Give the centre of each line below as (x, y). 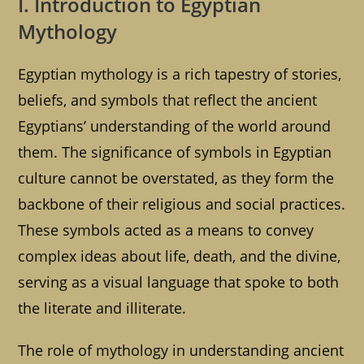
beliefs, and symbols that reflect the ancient (168, 100)
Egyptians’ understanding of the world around (175, 126)
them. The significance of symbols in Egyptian (175, 152)
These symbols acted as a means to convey (166, 230)
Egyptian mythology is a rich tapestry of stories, (180, 74)
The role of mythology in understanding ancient (181, 351)
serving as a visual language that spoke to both (179, 282)
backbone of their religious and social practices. (182, 204)
